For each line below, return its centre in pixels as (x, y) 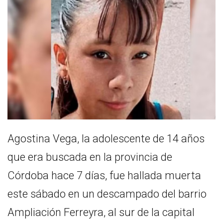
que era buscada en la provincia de (90, 157)
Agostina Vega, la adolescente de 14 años (106, 138)
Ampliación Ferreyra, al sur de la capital (101, 212)
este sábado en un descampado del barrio (107, 194)
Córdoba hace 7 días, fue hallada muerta (104, 175)
